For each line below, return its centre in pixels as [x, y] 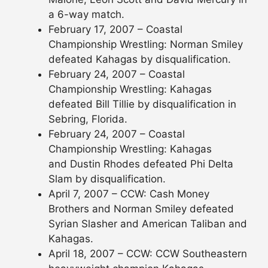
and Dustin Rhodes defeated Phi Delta [141, 164]
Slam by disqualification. [107, 179]
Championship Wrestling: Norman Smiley [146, 45]
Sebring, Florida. [88, 119]
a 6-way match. [86, 15]
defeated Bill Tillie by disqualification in [142, 104]
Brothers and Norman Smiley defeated [141, 209]
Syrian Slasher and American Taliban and [148, 224]
